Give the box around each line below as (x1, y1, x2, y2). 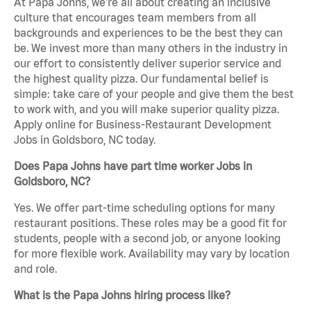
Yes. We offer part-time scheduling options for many (14, 201, 275, 215)
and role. (14, 262, 57, 276)
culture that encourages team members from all (14, 11, 256, 24)
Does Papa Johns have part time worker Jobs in (14, 160, 252, 173)
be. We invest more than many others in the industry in (14, 42, 287, 55)
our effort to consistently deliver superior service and (14, 57, 281, 70)
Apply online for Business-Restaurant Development (14, 118, 271, 131)
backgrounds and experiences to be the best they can (14, 26, 283, 40)
